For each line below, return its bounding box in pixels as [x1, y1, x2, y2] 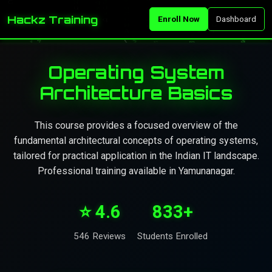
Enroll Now [157, 14, 200, 24]
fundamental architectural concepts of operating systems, [14, 135, 258, 146]
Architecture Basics [39, 82, 233, 104]
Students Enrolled [137, 230, 208, 242]
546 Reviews [73, 230, 126, 242]
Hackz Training [7, 12, 98, 26]
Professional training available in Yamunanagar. [37, 165, 235, 177]
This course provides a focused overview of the [34, 120, 238, 131]
